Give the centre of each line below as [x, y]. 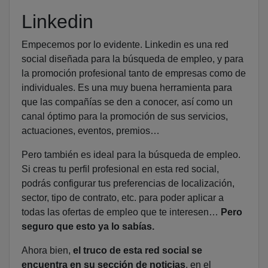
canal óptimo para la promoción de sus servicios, [125, 117]
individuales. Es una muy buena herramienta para [127, 88]
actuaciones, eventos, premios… [91, 131]
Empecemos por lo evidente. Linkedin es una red [125, 45]
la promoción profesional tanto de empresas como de [134, 74]
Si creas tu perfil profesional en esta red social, [120, 169]
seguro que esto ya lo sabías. [89, 227]
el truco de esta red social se [138, 251]
